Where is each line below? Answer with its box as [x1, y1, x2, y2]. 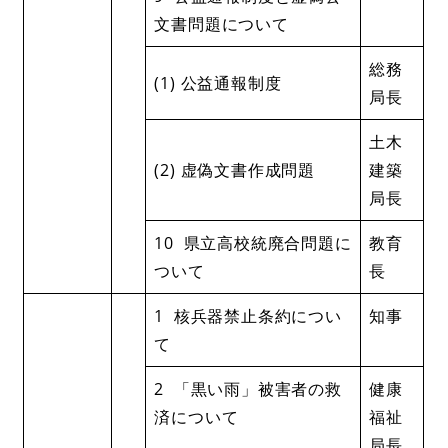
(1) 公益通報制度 [154, 71, 282, 94]
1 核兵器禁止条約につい [154, 304, 342, 327]
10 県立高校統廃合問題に [154, 231, 352, 254]
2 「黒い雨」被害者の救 [154, 377, 342, 400]
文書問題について [154, 12, 289, 35]
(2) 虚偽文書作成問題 [154, 158, 316, 181]
